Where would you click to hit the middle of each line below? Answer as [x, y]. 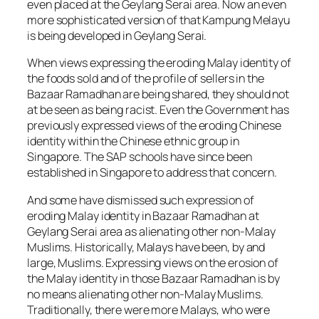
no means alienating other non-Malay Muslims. [145, 294]
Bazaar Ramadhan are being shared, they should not [158, 94]
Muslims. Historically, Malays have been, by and [146, 247]
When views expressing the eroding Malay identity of [159, 63]
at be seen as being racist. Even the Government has [158, 110]
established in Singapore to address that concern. [152, 173]
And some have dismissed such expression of [141, 200]
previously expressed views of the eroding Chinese [155, 126]
